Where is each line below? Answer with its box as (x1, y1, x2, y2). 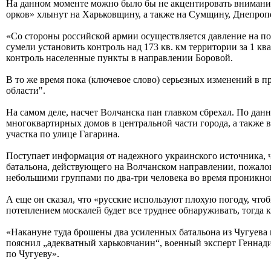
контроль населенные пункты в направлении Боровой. (6, 52, 233, 63)
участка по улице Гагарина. (6, 128, 120, 139)
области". (6, 85, 45, 96)
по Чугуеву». (6, 248, 59, 259)
